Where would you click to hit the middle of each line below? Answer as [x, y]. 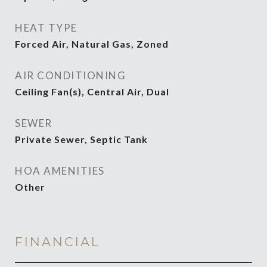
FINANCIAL [58, 242]
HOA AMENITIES [60, 171]
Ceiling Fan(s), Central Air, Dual [92, 91]
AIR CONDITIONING [70, 75]
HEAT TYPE [46, 28]
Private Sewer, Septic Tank [81, 139]
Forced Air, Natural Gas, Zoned [92, 44]
